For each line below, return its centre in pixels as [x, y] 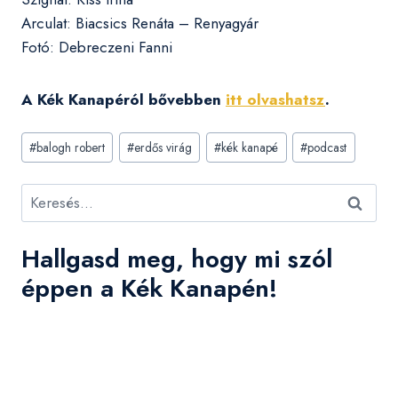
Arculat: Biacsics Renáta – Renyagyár [140, 23]
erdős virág [163, 147]
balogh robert [71, 147]
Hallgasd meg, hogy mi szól [177, 259]
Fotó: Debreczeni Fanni [97, 47]
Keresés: [48, 195]
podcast [327, 147]
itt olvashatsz [275, 99]
